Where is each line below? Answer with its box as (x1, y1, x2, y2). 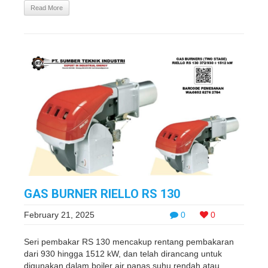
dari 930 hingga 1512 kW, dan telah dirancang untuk (24, 249, 222, 258)
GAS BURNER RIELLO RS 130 (24, 187, 180, 201)
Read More (31, 4, 63, 11)
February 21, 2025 (24, 210, 95, 220)
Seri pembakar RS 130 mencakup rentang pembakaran (24, 237, 234, 246)
